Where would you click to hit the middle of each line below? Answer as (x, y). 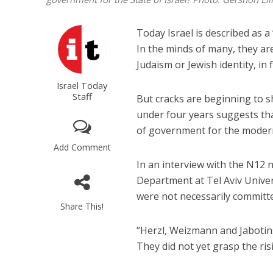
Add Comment (82, 147)
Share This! (82, 207)
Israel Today (82, 86)
